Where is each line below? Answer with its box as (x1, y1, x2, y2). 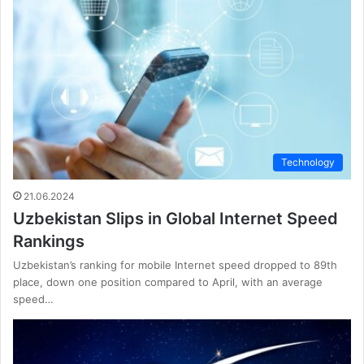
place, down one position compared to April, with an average (13, 275, 323, 289)
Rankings (13, 232, 84, 252)
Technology (281, 156, 335, 169)
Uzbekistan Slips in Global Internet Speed (13, 209, 338, 229)
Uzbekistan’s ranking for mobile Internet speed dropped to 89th (13, 258, 337, 272)
